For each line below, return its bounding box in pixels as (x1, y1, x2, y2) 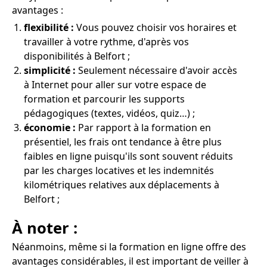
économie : (24, 121, 76, 135)
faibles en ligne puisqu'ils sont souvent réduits (24, 150, 233, 163)
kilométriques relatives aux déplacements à (24, 178, 219, 192)
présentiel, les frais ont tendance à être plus (24, 135, 222, 149)
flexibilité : (24, 21, 74, 35)
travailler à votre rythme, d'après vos (24, 35, 189, 49)
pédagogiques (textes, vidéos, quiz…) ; (24, 107, 195, 120)
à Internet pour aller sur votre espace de (24, 78, 206, 92)
